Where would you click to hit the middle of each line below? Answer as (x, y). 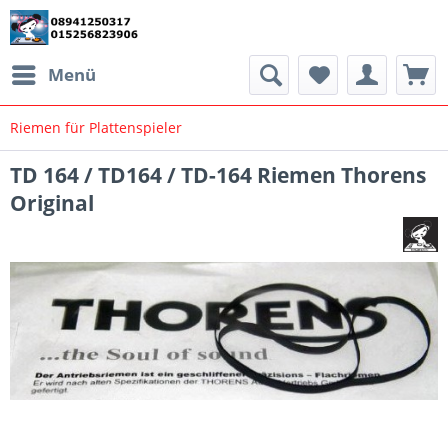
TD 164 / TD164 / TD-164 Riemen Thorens (218, 175)
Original (52, 203)
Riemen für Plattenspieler (96, 127)
